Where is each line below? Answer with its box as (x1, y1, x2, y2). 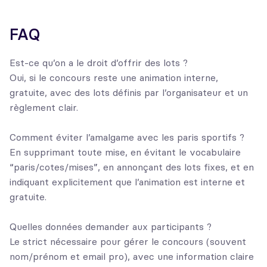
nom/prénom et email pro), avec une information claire (10, 250, 254, 263)
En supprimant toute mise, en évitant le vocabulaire (10, 146, 241, 159)
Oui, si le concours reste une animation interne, (10, 72, 218, 84)
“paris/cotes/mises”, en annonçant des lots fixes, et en (10, 161, 254, 173)
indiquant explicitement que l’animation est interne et (10, 176, 245, 188)
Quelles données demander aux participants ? (10, 221, 212, 233)
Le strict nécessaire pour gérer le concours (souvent (10, 235, 246, 248)
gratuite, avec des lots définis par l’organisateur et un (10, 86, 248, 99)
